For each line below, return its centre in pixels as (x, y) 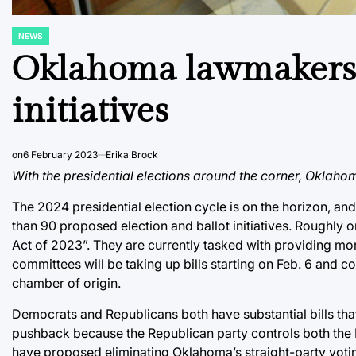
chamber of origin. (66, 282)
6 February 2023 (60, 154)
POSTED (27, 40)
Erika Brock (132, 154)
